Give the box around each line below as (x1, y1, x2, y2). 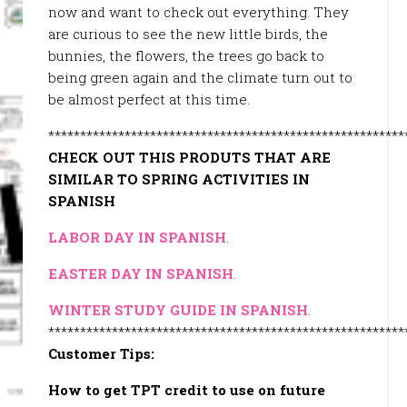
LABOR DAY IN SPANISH (48, 228, 226, 246)
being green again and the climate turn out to (48, 68, 352, 86)
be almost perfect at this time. (48, 90, 250, 108)
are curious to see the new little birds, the (48, 25, 328, 43)
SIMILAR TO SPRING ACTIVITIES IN (48, 170, 310, 188)
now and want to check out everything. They (48, 3, 349, 21)
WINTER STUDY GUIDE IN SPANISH (48, 301, 308, 319)
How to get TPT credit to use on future (48, 381, 325, 399)
